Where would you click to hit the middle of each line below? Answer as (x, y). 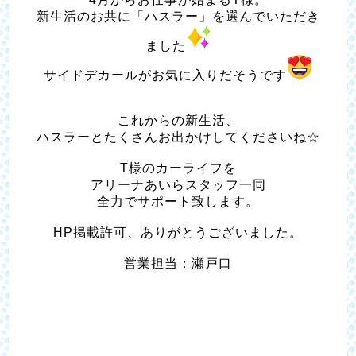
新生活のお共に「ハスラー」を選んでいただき (178, 17)
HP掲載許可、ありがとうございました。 (178, 233)
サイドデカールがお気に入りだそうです (165, 75)
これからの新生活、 (178, 121)
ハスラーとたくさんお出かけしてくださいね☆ (178, 137)
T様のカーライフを (178, 168)
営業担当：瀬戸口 (178, 264)
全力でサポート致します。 (178, 202)
